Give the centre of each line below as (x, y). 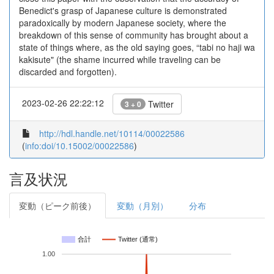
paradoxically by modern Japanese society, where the (123, 23)
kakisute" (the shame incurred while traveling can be (120, 59)
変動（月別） (143, 206)
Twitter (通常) (138, 239)
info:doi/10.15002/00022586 (80, 146)
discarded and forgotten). (68, 72)
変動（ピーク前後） (57, 206)
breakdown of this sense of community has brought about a (134, 35)
